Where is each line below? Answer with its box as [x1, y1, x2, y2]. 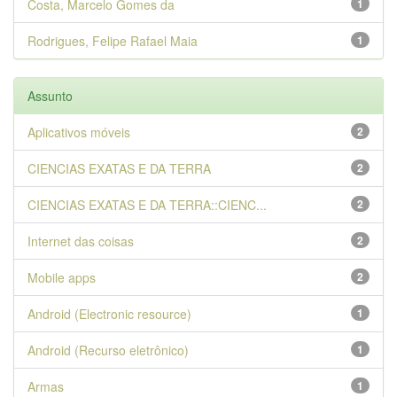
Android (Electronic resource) [27, 305, 191, 323]
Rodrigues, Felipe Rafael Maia [27, 32, 198, 50]
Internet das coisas [27, 232, 134, 250]
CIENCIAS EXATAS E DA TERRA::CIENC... [27, 196, 267, 214]
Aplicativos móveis [27, 123, 130, 141]
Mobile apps [27, 269, 96, 286]
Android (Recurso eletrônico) [27, 341, 189, 359]
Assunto [27, 87, 73, 105]
